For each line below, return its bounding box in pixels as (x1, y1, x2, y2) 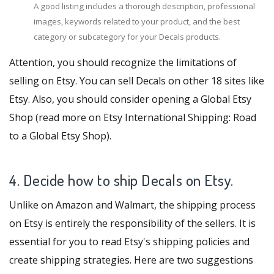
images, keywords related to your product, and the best (34, 16, 240, 28)
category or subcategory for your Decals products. (34, 31, 221, 43)
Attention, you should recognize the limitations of (9, 56, 237, 70)
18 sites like (211, 74, 264, 88)
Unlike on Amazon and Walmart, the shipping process (9, 198, 256, 212)
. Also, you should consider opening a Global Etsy (28, 92, 251, 106)
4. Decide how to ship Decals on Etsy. (9, 171, 234, 190)
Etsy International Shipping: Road (103, 111, 256, 125)
